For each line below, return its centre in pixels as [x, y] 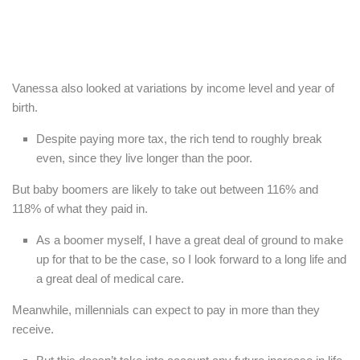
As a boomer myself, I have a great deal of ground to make [190, 240]
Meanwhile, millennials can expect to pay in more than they [166, 310]
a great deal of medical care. [110, 279]
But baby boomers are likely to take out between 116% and [165, 190]
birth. [25, 108]
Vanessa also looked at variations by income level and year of [173, 88]
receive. [33, 329]
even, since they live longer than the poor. [144, 158]
